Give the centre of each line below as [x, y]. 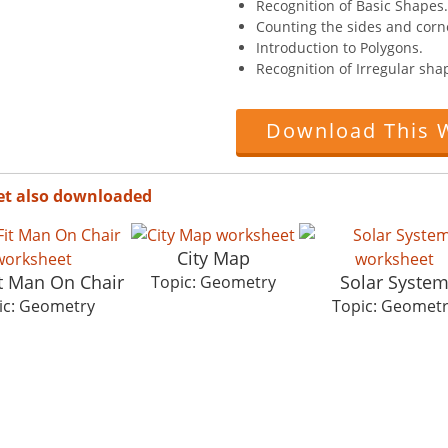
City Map [213, 257]
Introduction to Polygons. [339, 47]
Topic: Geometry [213, 281]
